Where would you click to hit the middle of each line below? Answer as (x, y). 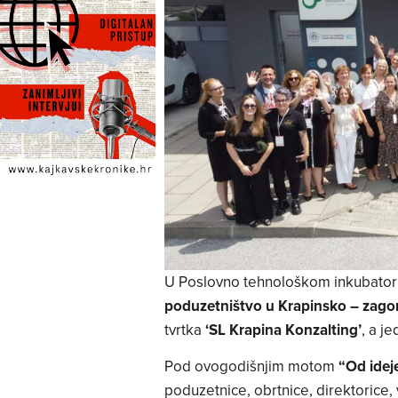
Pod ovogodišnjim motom (251, 366)
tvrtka (184, 329)
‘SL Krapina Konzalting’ (283, 329)
